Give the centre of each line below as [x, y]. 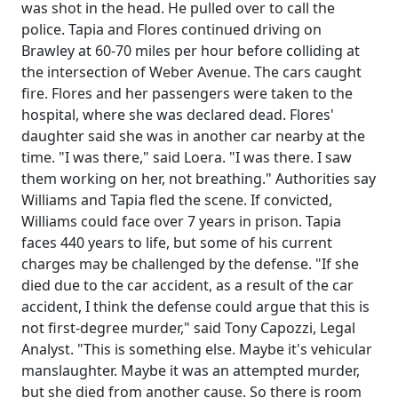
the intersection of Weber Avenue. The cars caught [191, 72]
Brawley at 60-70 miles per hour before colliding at [191, 51]
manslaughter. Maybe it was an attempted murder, [191, 370]
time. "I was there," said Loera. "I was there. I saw [187, 157]
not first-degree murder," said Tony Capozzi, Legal [188, 328]
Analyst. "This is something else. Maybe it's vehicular [197, 349]
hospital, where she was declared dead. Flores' [178, 115]
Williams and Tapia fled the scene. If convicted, [177, 200]
